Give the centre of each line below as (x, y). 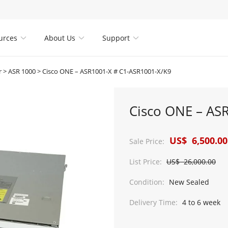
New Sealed (188, 182)
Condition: (147, 182)
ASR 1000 (22, 71)
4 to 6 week (200, 202)
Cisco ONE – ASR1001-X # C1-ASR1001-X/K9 (107, 71)
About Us (60, 38)
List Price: (146, 162)
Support (116, 38)
